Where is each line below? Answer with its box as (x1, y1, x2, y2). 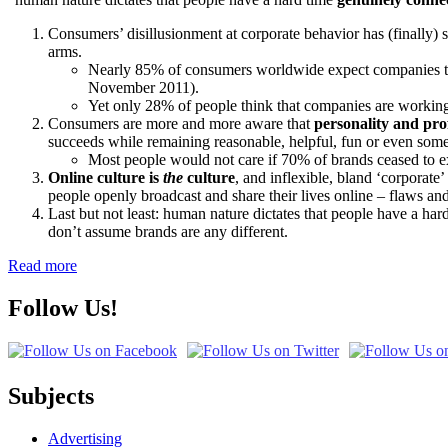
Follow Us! (8, 295, 118, 322)
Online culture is (48, 169, 163, 187)
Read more (8, 257, 77, 275)
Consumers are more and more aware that (48, 115, 314, 133)
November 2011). (88, 79, 199, 97)
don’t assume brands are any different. (48, 223, 288, 241)
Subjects (8, 383, 94, 410)
